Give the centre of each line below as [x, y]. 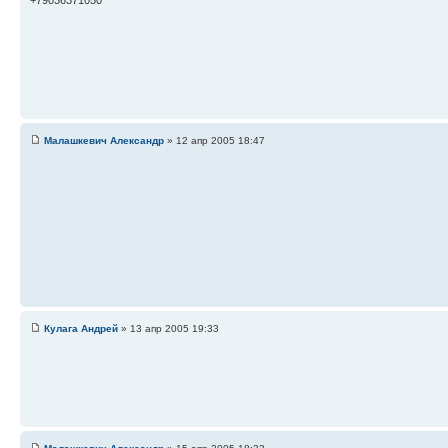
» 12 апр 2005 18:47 [214, 140]
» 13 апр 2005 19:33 [168, 328]
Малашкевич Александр [104, 140]
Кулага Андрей [81, 328]
